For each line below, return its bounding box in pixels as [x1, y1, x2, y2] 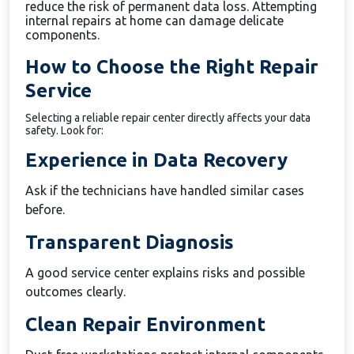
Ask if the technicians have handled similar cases [25, 183, 304, 198]
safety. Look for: [25, 124, 104, 137]
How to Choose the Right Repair [25, 56, 318, 77]
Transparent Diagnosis [25, 232, 234, 253]
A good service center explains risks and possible [25, 265, 305, 280]
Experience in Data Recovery [25, 149, 288, 171]
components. [25, 28, 100, 42]
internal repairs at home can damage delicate [25, 13, 284, 28]
